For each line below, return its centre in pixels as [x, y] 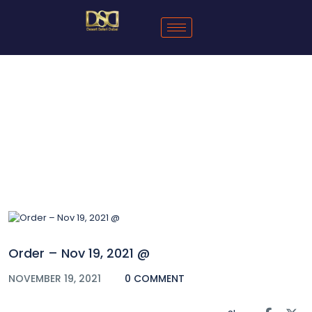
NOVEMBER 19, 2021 [56, 278]
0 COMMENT [155, 278]
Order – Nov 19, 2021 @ [79, 253]
